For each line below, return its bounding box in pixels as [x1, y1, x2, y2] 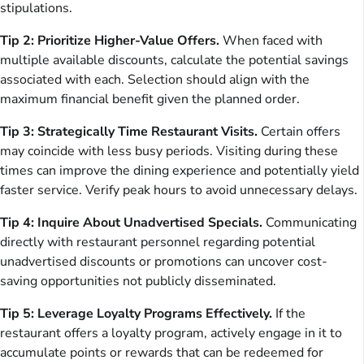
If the [272, 304, 305, 323]
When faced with [219, 31, 323, 50]
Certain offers [258, 122, 340, 141]
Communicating [262, 213, 357, 232]
